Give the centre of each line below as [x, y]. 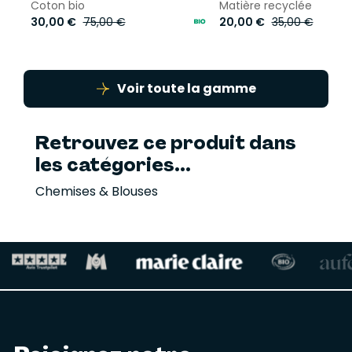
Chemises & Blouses [97, 191]
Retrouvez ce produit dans [166, 142]
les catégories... [113, 164]
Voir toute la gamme [186, 88]
